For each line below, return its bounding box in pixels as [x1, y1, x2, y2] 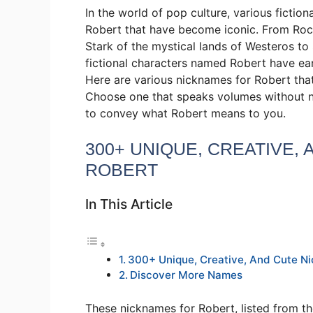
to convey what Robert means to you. [85, 106, 286, 121]
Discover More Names [130, 268, 243, 282]
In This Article [85, 196, 173, 213]
